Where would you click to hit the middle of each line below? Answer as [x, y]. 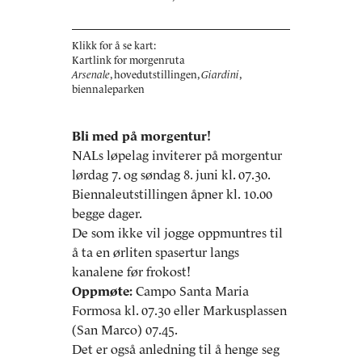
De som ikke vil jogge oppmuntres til [177, 233]
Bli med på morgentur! [141, 136]
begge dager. [107, 213]
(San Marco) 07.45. [125, 330]
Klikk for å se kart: [114, 46]
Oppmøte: [102, 291]
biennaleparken [108, 89]
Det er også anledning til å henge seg [176, 349]
